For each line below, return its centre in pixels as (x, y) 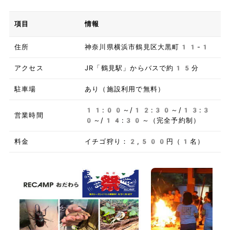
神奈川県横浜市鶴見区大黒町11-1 (147, 47)
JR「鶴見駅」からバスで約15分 (142, 68)
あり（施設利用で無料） (125, 89)
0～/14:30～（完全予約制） (142, 120)
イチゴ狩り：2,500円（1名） (145, 141)
